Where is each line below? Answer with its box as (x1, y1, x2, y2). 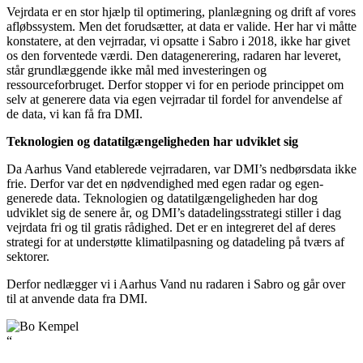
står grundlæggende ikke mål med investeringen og (6, 62, 267, 77)
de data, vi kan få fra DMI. (6, 106, 143, 121)
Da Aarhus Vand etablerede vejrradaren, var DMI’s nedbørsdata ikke (6, 161, 357, 176)
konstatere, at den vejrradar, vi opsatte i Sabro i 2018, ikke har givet (6, 33, 350, 48)
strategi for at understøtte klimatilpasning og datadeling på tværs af (6, 234, 344, 249)
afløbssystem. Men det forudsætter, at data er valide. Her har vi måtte (6, 19, 357, 33)
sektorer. (6, 249, 49, 263)
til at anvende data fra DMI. (6, 291, 147, 305)
